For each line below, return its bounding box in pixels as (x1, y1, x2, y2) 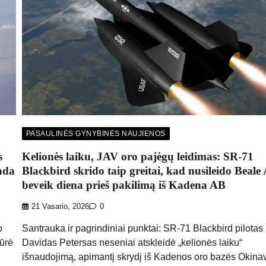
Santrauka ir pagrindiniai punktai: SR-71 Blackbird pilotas (21, 223, 263, 234)
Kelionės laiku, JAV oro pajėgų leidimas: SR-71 (21, 150, 254, 163)
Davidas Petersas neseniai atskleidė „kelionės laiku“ (21, 237, 242, 248)
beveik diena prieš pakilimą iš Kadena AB (21, 178, 226, 191)
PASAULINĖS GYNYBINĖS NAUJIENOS (26, 129, 166, 138)
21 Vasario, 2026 (31, 202, 89, 211)
